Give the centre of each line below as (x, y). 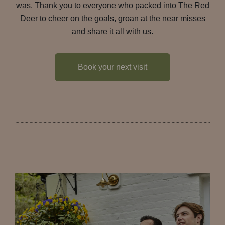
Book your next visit (113, 67)
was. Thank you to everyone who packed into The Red (113, 5)
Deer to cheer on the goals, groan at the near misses (113, 18)
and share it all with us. (113, 31)
